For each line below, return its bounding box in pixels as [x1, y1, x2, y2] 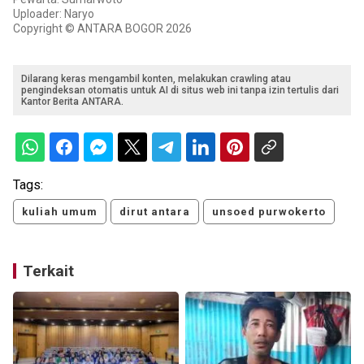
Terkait [23, 262, 74, 281]
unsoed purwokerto [212, 206, 326, 219]
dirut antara [119, 206, 190, 219]
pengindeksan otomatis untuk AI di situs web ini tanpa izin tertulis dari [21, 84, 339, 97]
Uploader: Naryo [13, 7, 94, 21]
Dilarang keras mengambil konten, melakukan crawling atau [21, 73, 291, 85]
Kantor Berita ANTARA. [21, 96, 123, 108]
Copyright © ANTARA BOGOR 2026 [13, 22, 192, 36]
